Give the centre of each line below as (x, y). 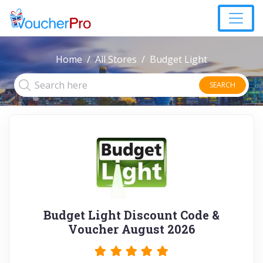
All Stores (116, 59)
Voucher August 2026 (131, 229)
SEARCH (222, 85)
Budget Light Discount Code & (131, 215)
